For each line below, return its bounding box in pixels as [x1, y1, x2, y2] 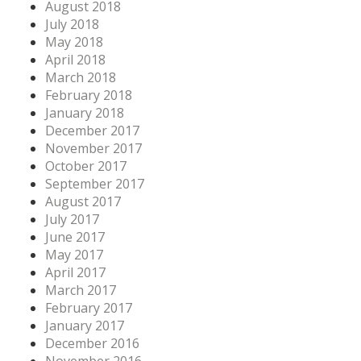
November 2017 [45, 139, 142, 157]
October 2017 [45, 156, 127, 175]
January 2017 [45, 316, 124, 334]
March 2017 [45, 280, 116, 299]
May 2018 [45, 32, 103, 51]
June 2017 [45, 227, 105, 246]
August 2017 [45, 192, 121, 210]
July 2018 [45, 15, 99, 33]
